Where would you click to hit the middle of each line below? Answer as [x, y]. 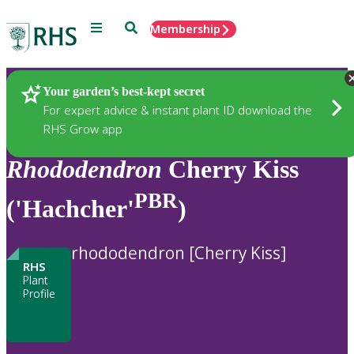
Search [143, 26]
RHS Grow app [83, 128]
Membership [185, 29]
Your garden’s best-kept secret [124, 91]
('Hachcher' [70, 208]
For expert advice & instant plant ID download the [177, 109]
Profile [39, 294]
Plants [51, 92]
